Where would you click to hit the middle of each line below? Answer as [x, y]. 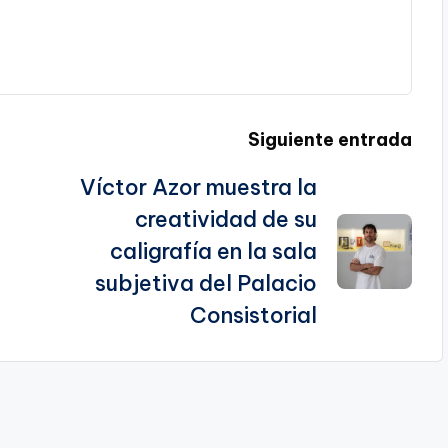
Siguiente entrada [329, 140]
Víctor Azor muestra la [198, 187]
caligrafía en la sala [213, 251]
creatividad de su [225, 219]
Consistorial [253, 315]
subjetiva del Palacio [205, 283]
